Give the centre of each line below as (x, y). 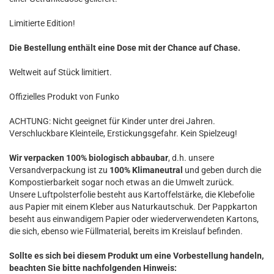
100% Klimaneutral (146, 170)
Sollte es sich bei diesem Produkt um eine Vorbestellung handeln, (136, 256)
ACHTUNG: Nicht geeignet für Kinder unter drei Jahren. (112, 121)
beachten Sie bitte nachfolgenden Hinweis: (93, 268)
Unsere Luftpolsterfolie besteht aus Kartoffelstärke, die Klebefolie (132, 194)
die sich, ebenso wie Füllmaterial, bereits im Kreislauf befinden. (126, 231)
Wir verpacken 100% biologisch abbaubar (89, 158)
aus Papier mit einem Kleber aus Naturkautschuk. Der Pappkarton (133, 207)
